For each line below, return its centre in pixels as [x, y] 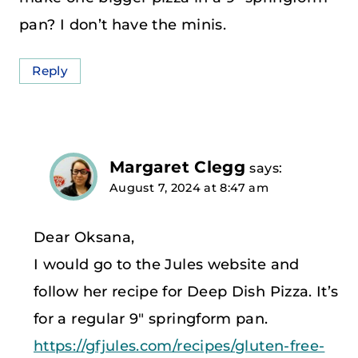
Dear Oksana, [84, 237]
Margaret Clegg [178, 167]
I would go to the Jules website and [167, 264]
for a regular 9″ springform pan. [151, 318]
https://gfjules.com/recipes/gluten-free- [179, 346]
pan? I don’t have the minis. [123, 25]
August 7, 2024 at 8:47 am [189, 188]
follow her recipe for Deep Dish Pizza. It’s [186, 291]
